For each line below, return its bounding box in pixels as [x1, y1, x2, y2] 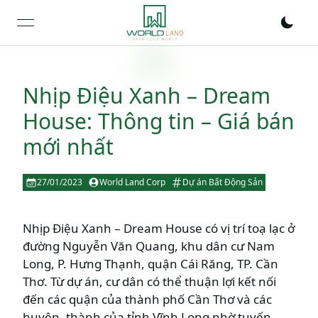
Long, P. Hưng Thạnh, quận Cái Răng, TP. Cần [23, 256, 278, 272]
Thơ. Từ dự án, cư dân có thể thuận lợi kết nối [23, 273, 276, 290]
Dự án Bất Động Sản [182, 176, 263, 188]
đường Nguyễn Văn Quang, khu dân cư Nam [23, 238, 275, 254]
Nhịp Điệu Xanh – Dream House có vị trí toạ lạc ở [23, 220, 295, 236]
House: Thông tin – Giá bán [23, 106, 295, 136]
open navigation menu [24, 22, 154, 39]
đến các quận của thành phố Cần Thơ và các [23, 291, 272, 307]
